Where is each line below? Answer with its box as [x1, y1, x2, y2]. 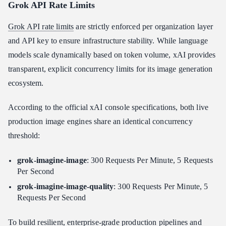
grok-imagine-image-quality [17, 182, 114, 191]
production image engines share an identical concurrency [8, 117, 193, 126]
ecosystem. [8, 78, 44, 87]
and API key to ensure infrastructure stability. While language [8, 36, 208, 45]
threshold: [8, 131, 40, 140]
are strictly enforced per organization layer [74, 22, 213, 31]
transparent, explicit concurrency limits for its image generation [8, 64, 213, 73]
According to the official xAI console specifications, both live [8, 102, 209, 111]
